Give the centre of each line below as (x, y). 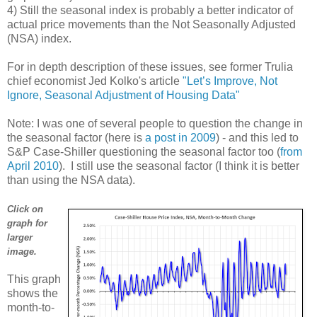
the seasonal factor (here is (76, 137)
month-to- (31, 307)
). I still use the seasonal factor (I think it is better (179, 166)
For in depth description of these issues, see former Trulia (150, 67)
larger (20, 237)
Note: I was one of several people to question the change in (155, 123)
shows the (33, 293)
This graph (34, 279)
